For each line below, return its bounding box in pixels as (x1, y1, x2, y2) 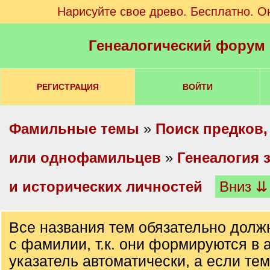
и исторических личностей (9, 178, 202, 195)
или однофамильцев (9, 149, 161, 166)
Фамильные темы (9, 121, 139, 137)
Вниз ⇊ (219, 178, 268, 195)
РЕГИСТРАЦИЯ (36, 82, 99, 92)
